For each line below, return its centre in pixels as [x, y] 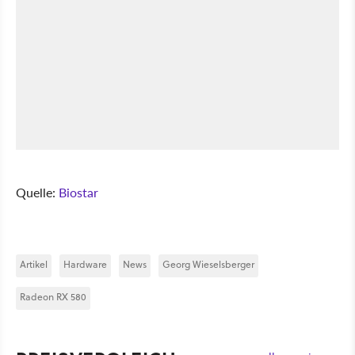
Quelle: [37, 192]
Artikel [34, 264]
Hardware [85, 264]
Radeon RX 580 [53, 296]
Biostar [78, 192]
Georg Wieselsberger [208, 264]
